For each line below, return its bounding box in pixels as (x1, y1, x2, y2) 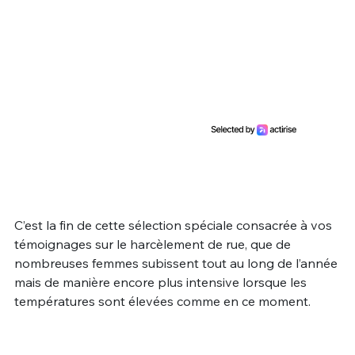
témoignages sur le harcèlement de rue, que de (13, 236, 291, 253)
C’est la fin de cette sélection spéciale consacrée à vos (13, 217, 332, 234)
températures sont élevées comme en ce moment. (13, 293, 311, 310)
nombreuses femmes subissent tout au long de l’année (13, 255, 338, 272)
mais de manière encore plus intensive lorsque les (13, 274, 307, 291)
